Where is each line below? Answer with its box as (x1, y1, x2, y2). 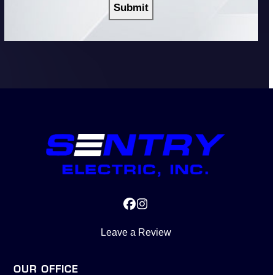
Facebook (128, 202, 182, 216)
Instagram (141, 202, 196, 216)
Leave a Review (100, 227, 171, 238)
